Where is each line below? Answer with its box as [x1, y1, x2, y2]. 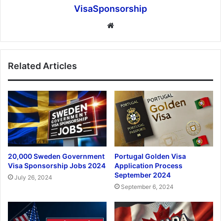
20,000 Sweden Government [8, 152, 105, 161]
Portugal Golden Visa [114, 152, 186, 161]
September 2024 [114, 171, 171, 180]
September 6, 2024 [121, 183, 174, 191]
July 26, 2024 [14, 174, 52, 182]
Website [113, 20, 142, 30]
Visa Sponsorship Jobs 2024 [8, 161, 106, 170]
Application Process [114, 161, 183, 170]
